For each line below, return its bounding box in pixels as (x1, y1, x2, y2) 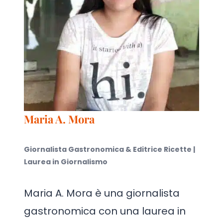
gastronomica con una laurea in (24, 204, 186, 218)
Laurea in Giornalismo (24, 157, 108, 167)
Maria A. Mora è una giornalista (24, 186, 180, 200)
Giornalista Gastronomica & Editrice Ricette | (24, 144, 195, 154)
